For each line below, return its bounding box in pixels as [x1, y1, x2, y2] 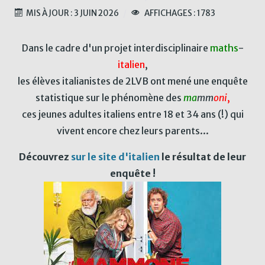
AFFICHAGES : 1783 [143, 8, 215, 18]
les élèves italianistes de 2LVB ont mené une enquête [17, 75, 248, 87]
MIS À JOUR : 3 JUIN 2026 [26, 8, 119, 18]
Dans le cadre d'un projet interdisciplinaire [21, 41, 210, 54]
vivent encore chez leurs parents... [56, 124, 209, 137]
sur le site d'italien [71, 150, 160, 163]
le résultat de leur [160, 150, 246, 163]
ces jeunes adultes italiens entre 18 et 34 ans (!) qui [21, 108, 244, 120]
